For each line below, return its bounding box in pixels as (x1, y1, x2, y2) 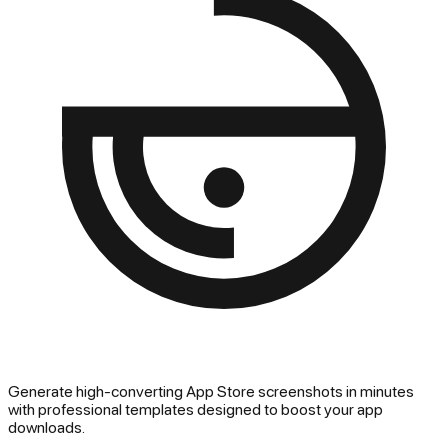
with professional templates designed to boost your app (8, 399, 383, 418)
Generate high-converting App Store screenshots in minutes (8, 381, 414, 400)
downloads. (8, 417, 85, 436)
